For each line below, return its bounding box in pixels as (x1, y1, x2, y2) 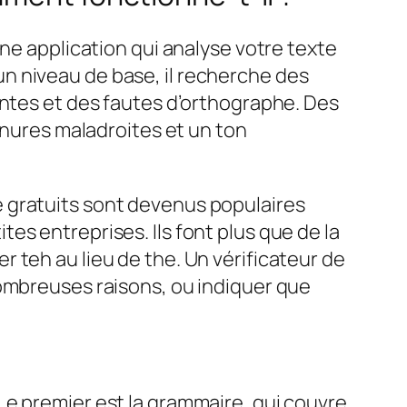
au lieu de (52, 245, 145, 273)
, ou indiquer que (161, 273, 312, 301)
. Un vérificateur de (175, 245, 345, 273)
